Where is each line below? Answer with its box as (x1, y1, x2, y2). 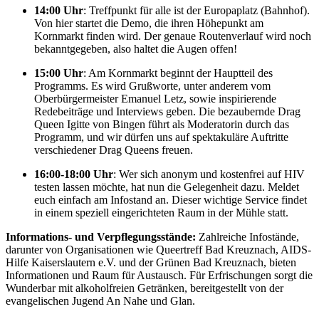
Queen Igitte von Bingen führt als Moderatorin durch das (34, 117, 289, 130)
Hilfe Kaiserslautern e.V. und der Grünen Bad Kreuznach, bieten (6, 256, 296, 268)
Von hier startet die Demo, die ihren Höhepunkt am (34, 16, 263, 29)
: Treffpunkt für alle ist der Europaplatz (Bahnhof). (83, 4, 310, 16)
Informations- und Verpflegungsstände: (6, 230, 196, 243)
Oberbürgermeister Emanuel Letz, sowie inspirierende (34, 92, 276, 105)
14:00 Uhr (34, 4, 83, 16)
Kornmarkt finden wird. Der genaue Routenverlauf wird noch (34, 29, 311, 42)
